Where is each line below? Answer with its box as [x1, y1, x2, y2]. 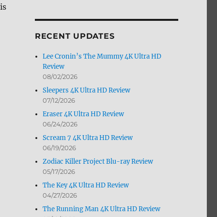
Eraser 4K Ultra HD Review [43, 110, 124, 119]
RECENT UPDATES [34, 31, 115, 41]
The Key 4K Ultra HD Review [43, 181, 129, 190]
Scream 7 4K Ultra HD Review [43, 134, 133, 142]
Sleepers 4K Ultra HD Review [43, 86, 131, 95]
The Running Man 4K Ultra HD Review [43, 205, 161, 214]
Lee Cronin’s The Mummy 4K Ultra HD [43, 52, 162, 61]
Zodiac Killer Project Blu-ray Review [43, 157, 154, 166]
